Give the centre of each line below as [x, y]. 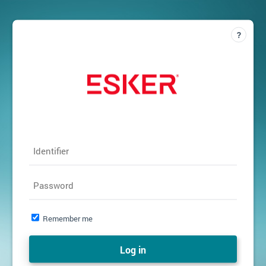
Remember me [68, 218]
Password [54, 185]
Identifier [51, 151]
